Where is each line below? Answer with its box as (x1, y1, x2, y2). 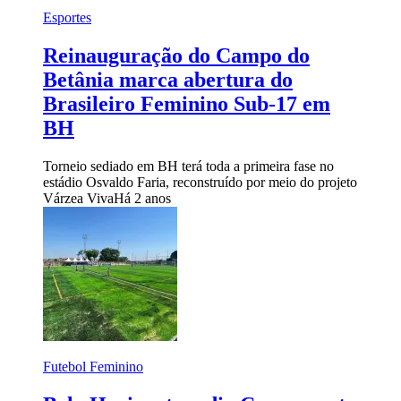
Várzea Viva (43, 190, 114, 206)
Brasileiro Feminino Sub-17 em (43, 91, 330, 115)
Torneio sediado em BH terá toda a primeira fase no (43, 158, 334, 174)
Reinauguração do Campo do (43, 43, 310, 67)
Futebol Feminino (43, 358, 143, 374)
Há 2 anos (114, 190, 171, 206)
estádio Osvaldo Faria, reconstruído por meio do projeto (43, 174, 357, 190)
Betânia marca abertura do (43, 67, 293, 91)
